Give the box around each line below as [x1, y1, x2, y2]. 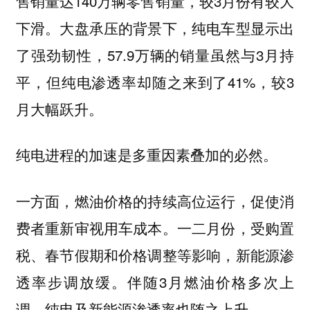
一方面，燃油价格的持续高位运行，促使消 [15, 190, 295, 211]
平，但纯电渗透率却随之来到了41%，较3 [15, 71, 295, 92]
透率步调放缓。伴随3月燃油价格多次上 [15, 271, 295, 292]
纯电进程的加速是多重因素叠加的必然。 [15, 144, 277, 165]
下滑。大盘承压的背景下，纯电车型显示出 [15, 17, 295, 38]
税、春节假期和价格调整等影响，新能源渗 [15, 244, 295, 265]
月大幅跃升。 [15, 98, 103, 119]
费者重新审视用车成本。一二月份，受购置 [15, 217, 295, 238]
